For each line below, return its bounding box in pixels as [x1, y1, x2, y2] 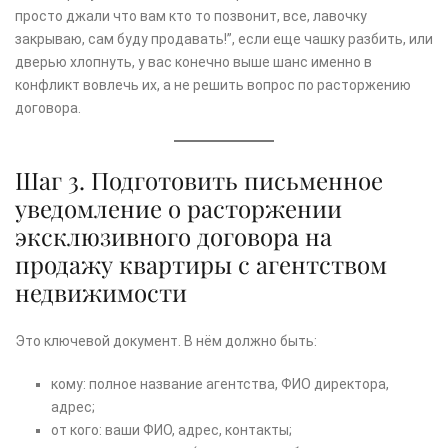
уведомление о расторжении [15, 192, 342, 225]
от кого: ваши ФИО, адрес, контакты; [51, 422, 292, 439]
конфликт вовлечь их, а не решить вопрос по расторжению [15, 77, 411, 94]
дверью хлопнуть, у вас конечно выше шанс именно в [15, 54, 372, 71]
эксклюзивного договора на [15, 220, 332, 253]
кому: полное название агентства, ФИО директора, [51, 376, 389, 393]
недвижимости [15, 276, 187, 309]
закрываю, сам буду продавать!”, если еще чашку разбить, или [15, 31, 433, 48]
